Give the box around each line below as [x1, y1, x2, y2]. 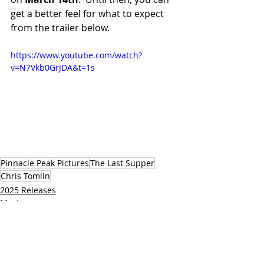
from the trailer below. [11, 21, 110, 34]
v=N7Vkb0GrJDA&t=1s [11, 61, 95, 73]
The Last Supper [90, 157, 154, 169]
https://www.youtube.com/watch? [11, 49, 142, 61]
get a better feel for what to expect [11, 6, 166, 20]
